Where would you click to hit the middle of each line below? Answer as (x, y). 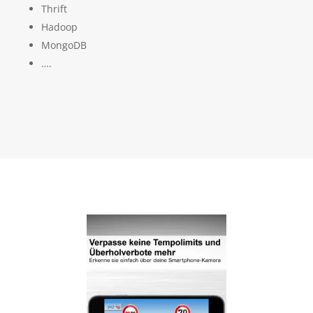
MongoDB (64, 45)
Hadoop (59, 27)
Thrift (54, 8)
